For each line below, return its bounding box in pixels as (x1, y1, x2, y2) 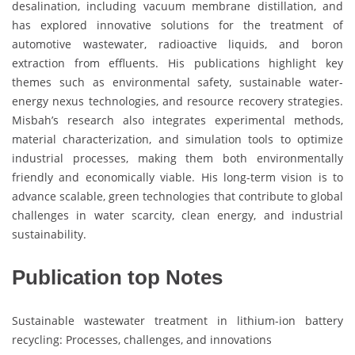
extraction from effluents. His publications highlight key (12, 55, 343, 71)
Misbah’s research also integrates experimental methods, (12, 112, 343, 128)
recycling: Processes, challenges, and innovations (12, 331, 272, 347)
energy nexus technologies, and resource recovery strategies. (12, 93, 343, 109)
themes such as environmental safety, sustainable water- (12, 74, 343, 90)
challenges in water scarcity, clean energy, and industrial (12, 207, 343, 223)
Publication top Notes (12, 265, 223, 289)
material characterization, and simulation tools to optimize (12, 131, 343, 147)
